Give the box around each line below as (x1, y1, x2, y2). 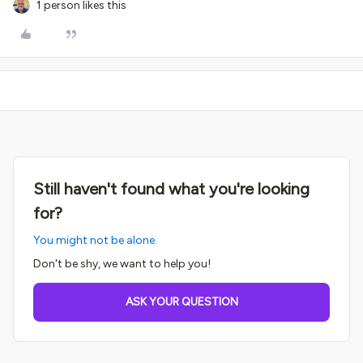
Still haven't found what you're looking (33, 179, 310, 199)
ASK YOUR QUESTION (125, 295, 238, 309)
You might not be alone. (33, 233, 157, 247)
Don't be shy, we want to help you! (33, 257, 211, 271)
